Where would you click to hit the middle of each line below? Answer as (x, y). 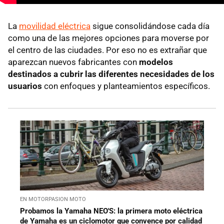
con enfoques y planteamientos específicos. (126, 86)
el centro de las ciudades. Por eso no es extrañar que (107, 50)
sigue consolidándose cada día (150, 26)
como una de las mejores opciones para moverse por (108, 38)
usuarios (25, 86)
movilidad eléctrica (55, 26)
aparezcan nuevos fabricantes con (73, 62)
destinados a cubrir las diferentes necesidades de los (111, 74)
